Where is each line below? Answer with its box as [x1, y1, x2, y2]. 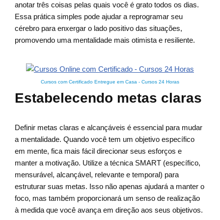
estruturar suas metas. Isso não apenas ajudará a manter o [15, 182, 204, 191]
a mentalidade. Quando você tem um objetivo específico [15, 135, 194, 144]
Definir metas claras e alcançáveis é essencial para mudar [15, 123, 202, 132]
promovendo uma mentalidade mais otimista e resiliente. [15, 36, 195, 45]
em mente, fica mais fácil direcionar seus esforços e [15, 147, 182, 156]
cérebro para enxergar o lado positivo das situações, [15, 24, 182, 33]
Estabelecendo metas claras [15, 90, 202, 106]
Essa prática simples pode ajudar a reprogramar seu [15, 12, 183, 21]
